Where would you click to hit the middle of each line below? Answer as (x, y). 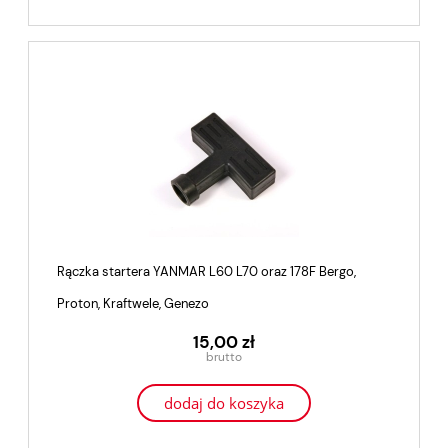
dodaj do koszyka (224, 403)
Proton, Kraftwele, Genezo (133, 304)
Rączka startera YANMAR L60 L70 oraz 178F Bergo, (206, 272)
